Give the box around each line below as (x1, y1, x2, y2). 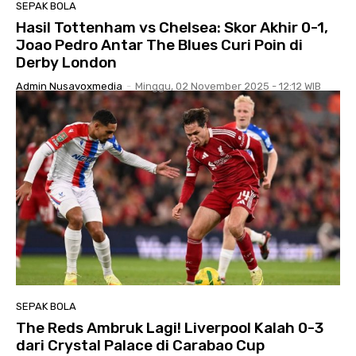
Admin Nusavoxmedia (16, 79, 122, 92)
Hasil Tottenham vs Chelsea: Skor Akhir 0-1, (16, 17, 328, 37)
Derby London (16, 52, 117, 72)
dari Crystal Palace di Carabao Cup (16, 335, 265, 354)
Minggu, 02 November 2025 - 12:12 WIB (135, 79, 321, 92)
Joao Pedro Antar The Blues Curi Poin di (16, 35, 303, 54)
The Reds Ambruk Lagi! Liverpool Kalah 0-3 (16, 318, 323, 337)
